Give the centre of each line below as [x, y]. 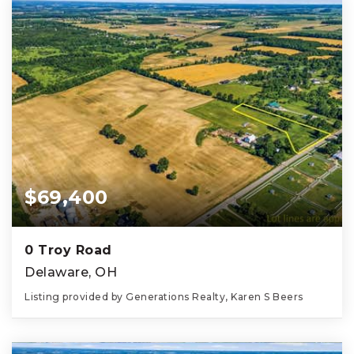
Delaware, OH [71, 272]
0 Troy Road [68, 250]
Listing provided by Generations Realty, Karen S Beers [164, 296]
